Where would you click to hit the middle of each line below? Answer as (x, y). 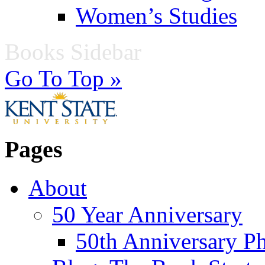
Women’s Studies (156, 16)
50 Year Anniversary (147, 214)
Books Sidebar (73, 52)
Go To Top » (63, 79)
